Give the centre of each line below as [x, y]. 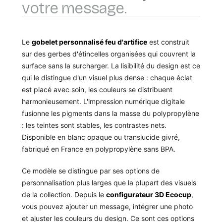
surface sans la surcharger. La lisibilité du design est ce [111, 66]
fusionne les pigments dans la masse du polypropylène [111, 113]
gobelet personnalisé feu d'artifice [89, 42]
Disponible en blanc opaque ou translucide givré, [101, 137]
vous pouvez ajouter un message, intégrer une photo [107, 207]
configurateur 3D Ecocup [149, 195]
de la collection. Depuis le [64, 195]
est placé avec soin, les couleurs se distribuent [97, 90]
